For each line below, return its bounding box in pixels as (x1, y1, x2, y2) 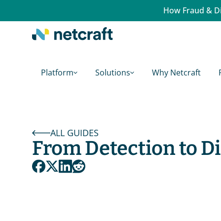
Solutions (95, 67, 130, 78)
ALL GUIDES (50, 127, 99, 139)
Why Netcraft (152, 67, 201, 78)
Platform (41, 67, 74, 78)
